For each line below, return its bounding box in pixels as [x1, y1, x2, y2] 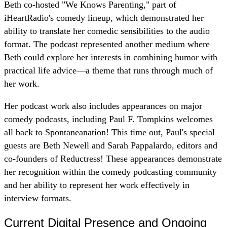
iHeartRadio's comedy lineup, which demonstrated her [4, 13, 204, 23]
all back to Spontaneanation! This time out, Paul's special [4, 127, 215, 137]
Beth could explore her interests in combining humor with [4, 52, 217, 63]
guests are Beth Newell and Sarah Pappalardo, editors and [4, 140, 217, 150]
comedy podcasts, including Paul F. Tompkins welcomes [4, 114, 213, 124]
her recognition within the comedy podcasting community [4, 167, 217, 177]
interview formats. [4, 193, 71, 203]
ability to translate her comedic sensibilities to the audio [4, 26, 210, 36]
